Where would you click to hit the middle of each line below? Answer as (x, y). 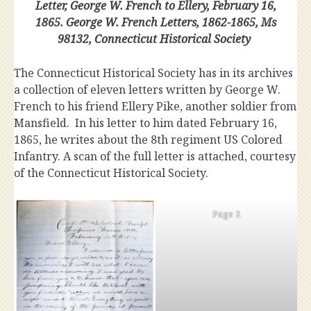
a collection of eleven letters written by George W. (147, 89)
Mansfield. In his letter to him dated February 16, (145, 123)
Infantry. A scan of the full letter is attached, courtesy (155, 156)
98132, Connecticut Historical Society (154, 39)
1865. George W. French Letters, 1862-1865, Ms (155, 22)
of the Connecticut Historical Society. (111, 173)
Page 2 (226, 213)
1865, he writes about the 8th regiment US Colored (148, 139)
